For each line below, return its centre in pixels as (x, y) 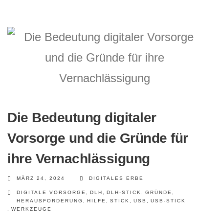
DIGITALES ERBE (116, 178)
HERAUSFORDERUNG (50, 201)
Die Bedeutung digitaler (82, 118)
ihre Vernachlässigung (79, 159)
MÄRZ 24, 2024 (41, 178)
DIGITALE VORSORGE (51, 192)
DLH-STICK (124, 192)
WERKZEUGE (32, 209)
